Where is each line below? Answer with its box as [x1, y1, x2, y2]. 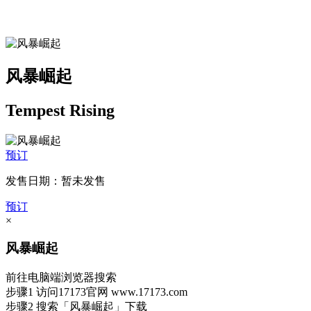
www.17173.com [111, 285, 187, 298]
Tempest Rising [6, 101, 115, 119]
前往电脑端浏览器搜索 [6, 271, 117, 283]
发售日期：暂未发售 [6, 174, 106, 187]
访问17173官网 [33, 285, 111, 298]
